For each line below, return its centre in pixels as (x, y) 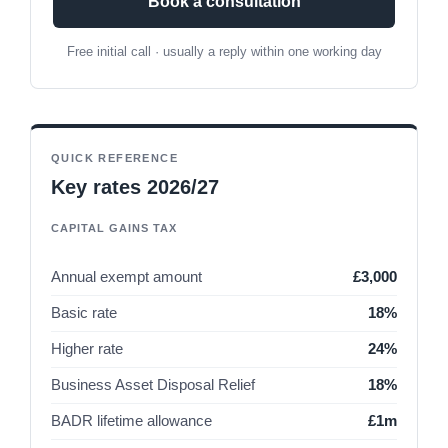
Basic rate (84, 312)
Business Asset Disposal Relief (153, 384)
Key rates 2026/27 (135, 186)
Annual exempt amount (126, 276)
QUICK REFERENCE (114, 157)
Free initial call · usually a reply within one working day (224, 51)
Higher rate (87, 348)
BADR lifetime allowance (131, 420)
